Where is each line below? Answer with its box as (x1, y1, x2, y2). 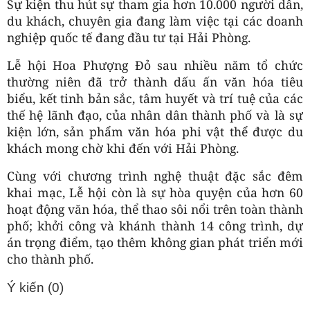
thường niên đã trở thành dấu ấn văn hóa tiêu (7, 73, 303, 90)
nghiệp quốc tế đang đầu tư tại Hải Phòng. (7, 28, 250, 46)
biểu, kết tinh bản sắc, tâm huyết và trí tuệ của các (7, 89, 303, 107)
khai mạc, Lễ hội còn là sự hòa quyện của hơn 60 (7, 183, 303, 201)
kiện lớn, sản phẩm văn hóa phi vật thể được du (7, 122, 303, 140)
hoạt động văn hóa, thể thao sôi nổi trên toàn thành (7, 200, 303, 217)
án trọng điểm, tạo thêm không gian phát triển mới (7, 233, 303, 250)
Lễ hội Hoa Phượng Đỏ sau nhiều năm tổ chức (7, 56, 303, 73)
